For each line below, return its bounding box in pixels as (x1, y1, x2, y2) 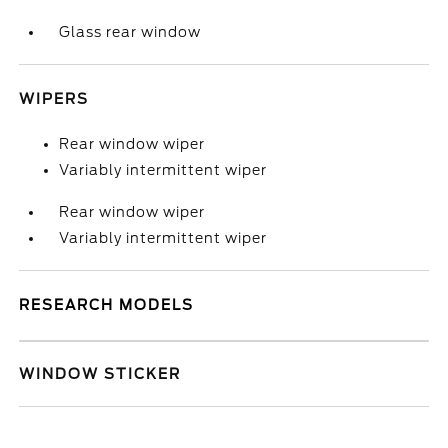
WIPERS (19, 91, 90, 107)
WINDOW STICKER (19, 366, 182, 382)
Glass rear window (59, 24, 202, 40)
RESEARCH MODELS (19, 297, 195, 313)
